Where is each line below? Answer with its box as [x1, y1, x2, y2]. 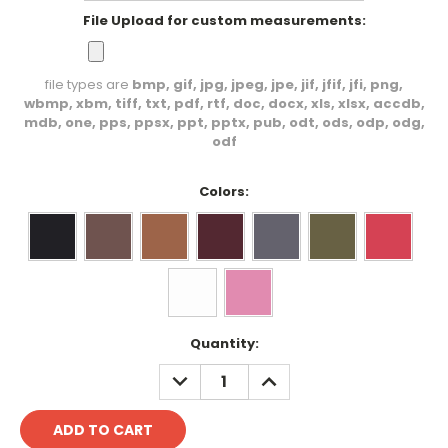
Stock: [20, 352, 66, 372]
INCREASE [253, 363, 324, 384]
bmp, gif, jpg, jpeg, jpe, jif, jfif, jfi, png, [132, 74, 403, 94]
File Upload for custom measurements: [82, 10, 366, 30]
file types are [45, 74, 132, 94]
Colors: [199, 181, 249, 201]
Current [20, 333, 76, 353]
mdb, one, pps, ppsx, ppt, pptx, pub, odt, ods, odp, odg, [23, 112, 425, 132]
